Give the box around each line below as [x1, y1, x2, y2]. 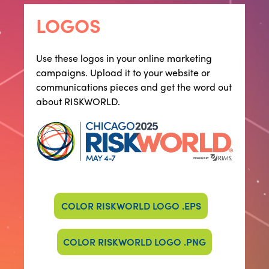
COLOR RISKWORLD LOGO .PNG [63, 235, 206, 249]
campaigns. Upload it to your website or [36, 65, 210, 79]
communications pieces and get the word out [36, 80, 232, 94]
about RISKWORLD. [36, 94, 120, 108]
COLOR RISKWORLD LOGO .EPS [61, 199, 201, 213]
